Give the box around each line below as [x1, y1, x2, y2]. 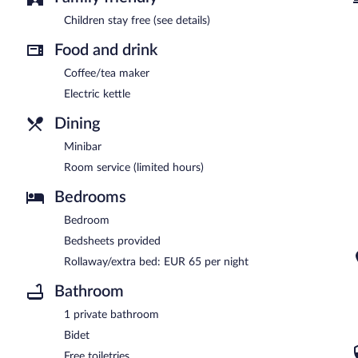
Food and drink [54, 42, 157, 58]
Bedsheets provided [64, 235, 161, 247]
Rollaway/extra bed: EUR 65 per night [64, 256, 249, 268]
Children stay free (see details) [64, 14, 210, 26]
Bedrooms [54, 189, 126, 205]
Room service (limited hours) [64, 161, 204, 173]
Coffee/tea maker [64, 67, 149, 79]
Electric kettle [64, 88, 130, 100]
